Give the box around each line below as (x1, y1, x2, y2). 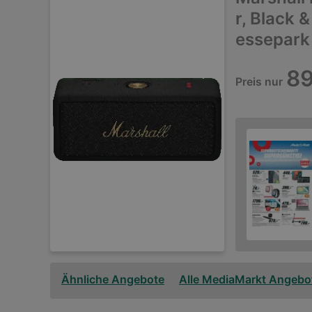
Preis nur (235, 75, 283, 89)
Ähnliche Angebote (61, 272, 164, 286)
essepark (235, 29, 310, 49)
